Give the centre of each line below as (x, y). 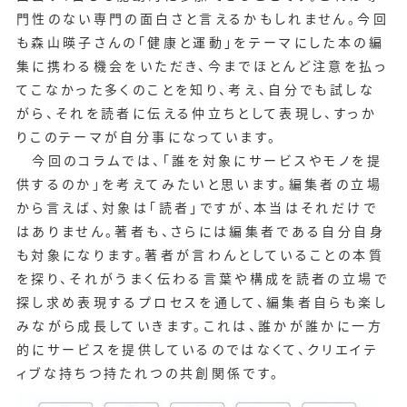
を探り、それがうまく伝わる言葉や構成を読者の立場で (202, 278)
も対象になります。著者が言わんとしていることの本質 (200, 255)
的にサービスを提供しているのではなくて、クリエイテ (197, 349)
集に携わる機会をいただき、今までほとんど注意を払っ (202, 66)
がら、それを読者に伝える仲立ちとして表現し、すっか (196, 113)
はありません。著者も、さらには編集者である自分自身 (200, 231)
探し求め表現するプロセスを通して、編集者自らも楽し (202, 302)
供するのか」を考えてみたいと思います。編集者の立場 (199, 184)
